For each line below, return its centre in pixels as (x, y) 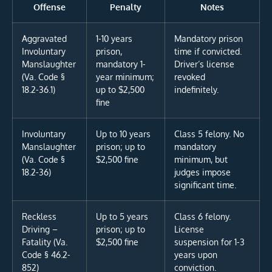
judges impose (202, 172)
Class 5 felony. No (209, 134)
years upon (196, 255)
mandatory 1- (121, 64)
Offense (49, 7)
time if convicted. (208, 51)
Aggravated (44, 39)
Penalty (126, 7)
